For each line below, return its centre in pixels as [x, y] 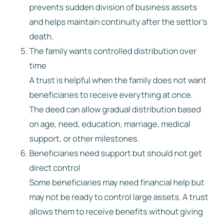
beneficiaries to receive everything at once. [111, 94]
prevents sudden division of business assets [113, 7]
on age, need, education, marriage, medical [110, 124]
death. [41, 36]
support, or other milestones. [84, 138]
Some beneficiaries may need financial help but [117, 182]
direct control [55, 167]
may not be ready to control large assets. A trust [119, 197]
